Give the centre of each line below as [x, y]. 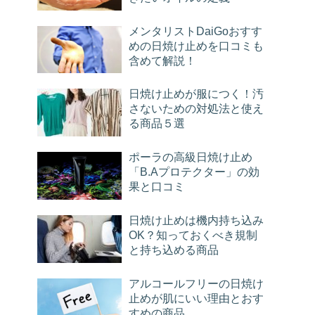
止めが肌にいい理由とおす [196, 298]
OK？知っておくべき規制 [193, 234]
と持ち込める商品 [174, 249]
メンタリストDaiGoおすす [195, 31]
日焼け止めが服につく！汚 [196, 94]
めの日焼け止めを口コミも [196, 45]
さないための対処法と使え [196, 109]
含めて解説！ [162, 60]
